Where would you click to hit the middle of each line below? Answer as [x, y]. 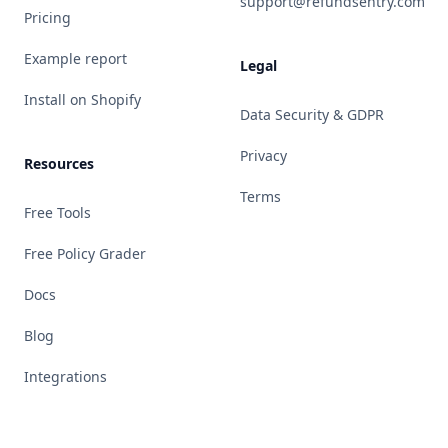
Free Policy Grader [85, 253]
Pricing [47, 17]
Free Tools [57, 212]
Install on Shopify [82, 99]
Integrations [65, 376]
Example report [75, 58]
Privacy [263, 155]
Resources [59, 163]
